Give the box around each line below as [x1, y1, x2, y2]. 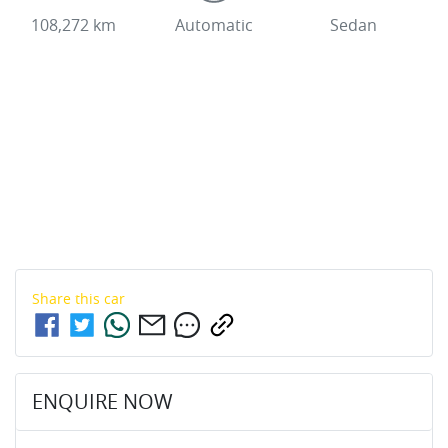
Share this [32, 289, 104, 309]
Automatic [174, 13, 253, 36]
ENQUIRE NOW [32, 388, 173, 416]
